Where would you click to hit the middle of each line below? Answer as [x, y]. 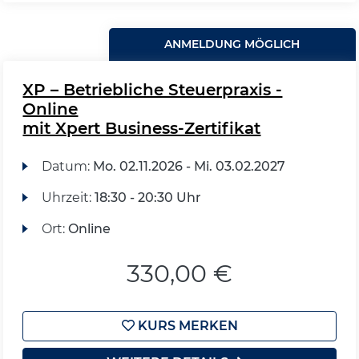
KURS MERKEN [186, 326]
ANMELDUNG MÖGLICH [232, 44]
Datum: [67, 166]
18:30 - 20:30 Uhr [147, 198]
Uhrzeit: [68, 198]
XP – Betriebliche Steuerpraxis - [153, 90]
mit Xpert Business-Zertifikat [142, 128]
